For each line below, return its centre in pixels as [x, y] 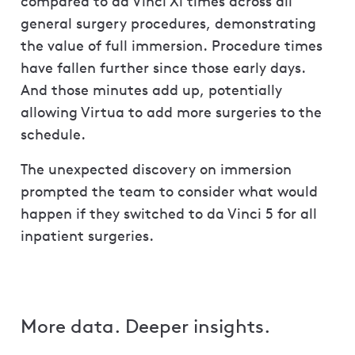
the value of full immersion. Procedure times [172, 46]
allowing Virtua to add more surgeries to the [171, 113]
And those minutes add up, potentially [151, 90]
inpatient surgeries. [87, 236]
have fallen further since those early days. [163, 68]
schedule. [53, 135]
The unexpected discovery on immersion [156, 170]
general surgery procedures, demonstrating [168, 24]
